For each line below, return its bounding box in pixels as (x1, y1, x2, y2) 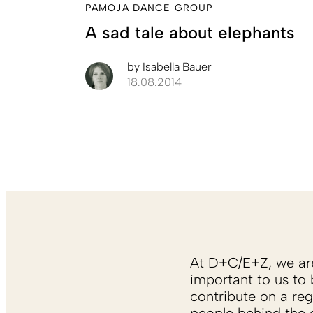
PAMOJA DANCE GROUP (85, 2, 214, 15)
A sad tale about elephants (85, 22, 295, 43)
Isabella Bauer (140, 60, 212, 74)
